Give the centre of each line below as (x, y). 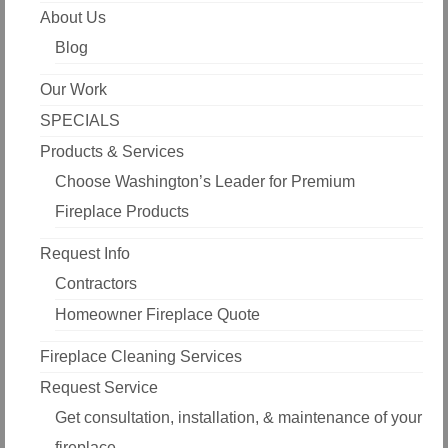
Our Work (73, 89)
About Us (73, 17)
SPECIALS (80, 120)
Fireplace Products (122, 211)
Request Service (99, 387)
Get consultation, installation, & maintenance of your (238, 417)
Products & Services (112, 151)
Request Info (85, 253)
